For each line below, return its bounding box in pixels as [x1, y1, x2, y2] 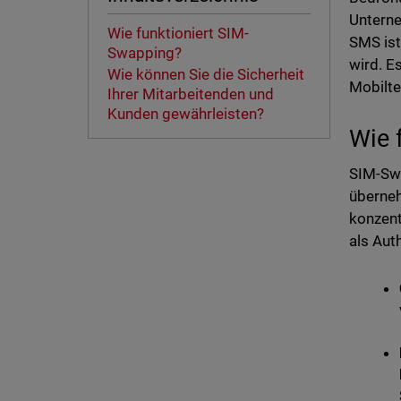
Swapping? [107, 44, 185, 63]
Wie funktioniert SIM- [107, 24, 249, 43]
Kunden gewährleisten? [107, 105, 264, 124]
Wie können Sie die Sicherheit [107, 65, 304, 84]
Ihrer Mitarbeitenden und [107, 85, 274, 104]
